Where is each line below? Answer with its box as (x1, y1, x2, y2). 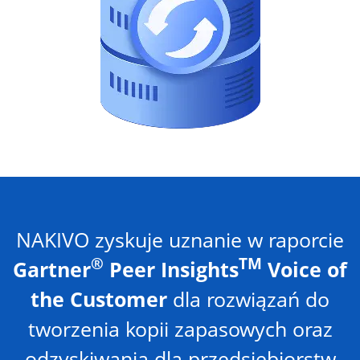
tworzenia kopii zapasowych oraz (27, 314, 333, 342)
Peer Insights (104, 255, 239, 283)
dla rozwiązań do (167, 284, 329, 313)
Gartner (13, 255, 91, 283)
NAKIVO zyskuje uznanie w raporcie (16, 225, 344, 253)
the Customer (31, 284, 167, 313)
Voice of (262, 255, 347, 283)
